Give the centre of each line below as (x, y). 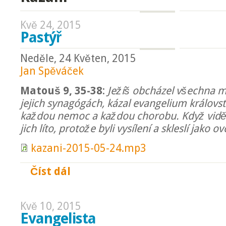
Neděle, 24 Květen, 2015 (78, 59)
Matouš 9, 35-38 (61, 91)
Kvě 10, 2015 (51, 206)
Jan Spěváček (52, 71)
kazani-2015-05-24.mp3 (89, 148)
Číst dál (50, 172)
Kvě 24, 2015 (51, 25)
